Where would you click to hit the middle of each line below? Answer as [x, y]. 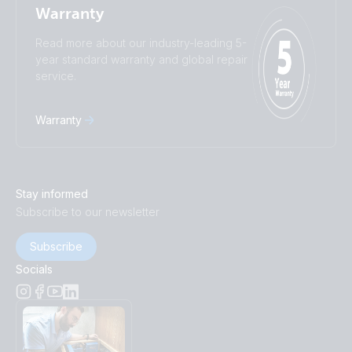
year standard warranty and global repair [141, 59]
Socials [34, 269]
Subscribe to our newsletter [88, 212]
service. [56, 76]
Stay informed [52, 194]
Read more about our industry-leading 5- [141, 43]
